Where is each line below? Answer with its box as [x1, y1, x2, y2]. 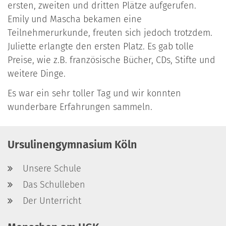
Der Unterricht [23, 195, 81, 207]
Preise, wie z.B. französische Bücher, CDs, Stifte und [8, 54, 215, 66]
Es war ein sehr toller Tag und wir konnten [8, 88, 181, 99]
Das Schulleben [23, 179, 85, 191]
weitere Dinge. [8, 68, 66, 80]
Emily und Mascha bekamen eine [8, 14, 142, 25]
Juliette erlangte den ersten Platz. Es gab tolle [8, 41, 194, 52]
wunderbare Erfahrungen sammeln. [8, 101, 152, 113]
